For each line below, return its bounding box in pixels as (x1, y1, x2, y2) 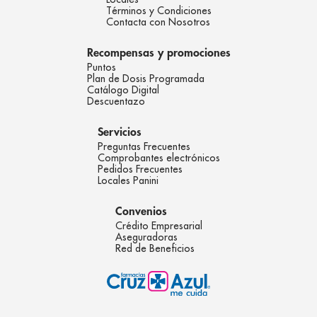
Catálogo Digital (86, 83, 159, 96)
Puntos (86, 60, 116, 74)
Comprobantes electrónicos (97, 151, 220, 164)
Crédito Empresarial (115, 219, 202, 232)
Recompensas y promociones (86, 47, 231, 59)
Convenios (115, 205, 167, 217)
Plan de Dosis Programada (86, 71, 204, 85)
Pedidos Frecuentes (97, 162, 183, 175)
